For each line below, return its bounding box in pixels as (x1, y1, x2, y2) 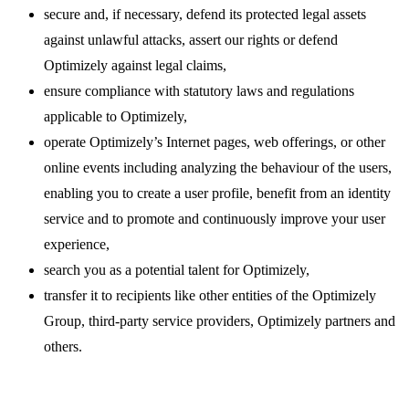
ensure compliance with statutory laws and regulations (44, 83, 354, 100)
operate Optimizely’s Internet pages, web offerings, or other (44, 134, 385, 151)
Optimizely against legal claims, (44, 58, 226, 74)
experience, (44, 236, 110, 253)
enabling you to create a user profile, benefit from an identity (44, 185, 391, 202)
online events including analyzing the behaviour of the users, (44, 160, 392, 176)
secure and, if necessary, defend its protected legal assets (44, 6, 366, 23)
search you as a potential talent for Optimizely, (44, 262, 309, 278)
